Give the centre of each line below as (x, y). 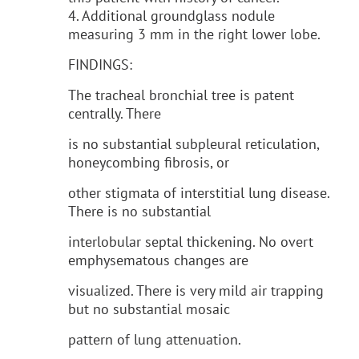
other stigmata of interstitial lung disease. (199, 192)
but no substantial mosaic (149, 309)
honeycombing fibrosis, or (149, 162)
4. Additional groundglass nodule (171, 15)
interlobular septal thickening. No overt (191, 241)
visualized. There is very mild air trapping (196, 290)
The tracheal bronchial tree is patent (181, 95)
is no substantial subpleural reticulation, (194, 143)
